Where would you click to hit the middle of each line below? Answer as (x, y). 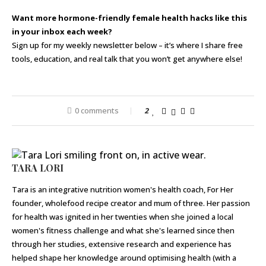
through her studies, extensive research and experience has (122, 244)
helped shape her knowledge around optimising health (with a (124, 258)
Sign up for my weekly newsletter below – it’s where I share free (127, 45)
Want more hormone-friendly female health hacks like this (129, 18)
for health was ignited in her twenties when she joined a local (123, 217)
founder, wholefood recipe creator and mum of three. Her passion (131, 203)
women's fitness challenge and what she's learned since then (123, 230)
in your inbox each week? (62, 31)
